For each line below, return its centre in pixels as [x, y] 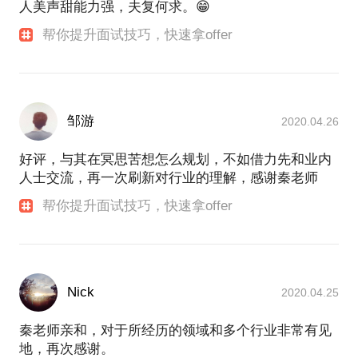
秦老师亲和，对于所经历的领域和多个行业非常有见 [175, 331]
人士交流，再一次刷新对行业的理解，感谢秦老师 [169, 178]
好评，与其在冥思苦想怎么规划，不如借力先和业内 [175, 160]
